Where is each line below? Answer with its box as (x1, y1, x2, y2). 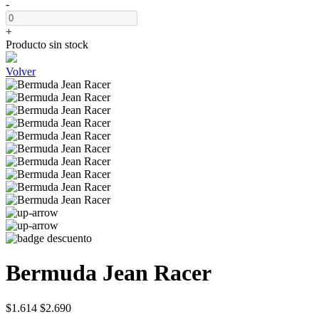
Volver (6, 66, 36, 78)
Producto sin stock (6, 38, 88, 51)
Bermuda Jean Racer (6, 260, 211, 286)
